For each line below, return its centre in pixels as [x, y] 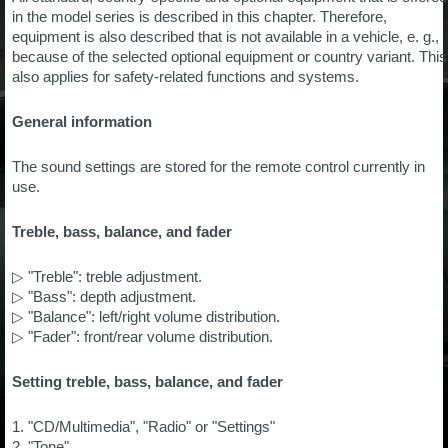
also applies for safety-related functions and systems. [185, 76]
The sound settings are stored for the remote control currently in [218, 166]
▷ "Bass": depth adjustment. [104, 296]
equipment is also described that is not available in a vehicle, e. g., [225, 36]
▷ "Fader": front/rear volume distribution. [142, 336]
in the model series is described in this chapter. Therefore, [199, 16]
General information [82, 121]
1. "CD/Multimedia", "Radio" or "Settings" [143, 426]
